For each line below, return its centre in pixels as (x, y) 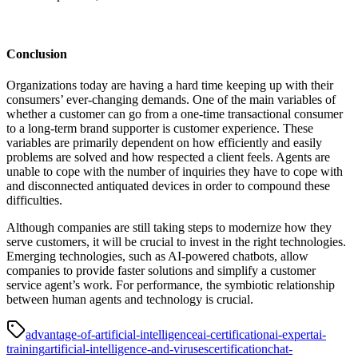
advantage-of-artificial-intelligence (111, 334)
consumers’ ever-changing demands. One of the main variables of (171, 99)
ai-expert (291, 334)
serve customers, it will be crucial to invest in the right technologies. (176, 241)
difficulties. (34, 200)
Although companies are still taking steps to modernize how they (169, 227)
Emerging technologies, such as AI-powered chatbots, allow (157, 256)
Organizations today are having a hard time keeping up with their (170, 85)
